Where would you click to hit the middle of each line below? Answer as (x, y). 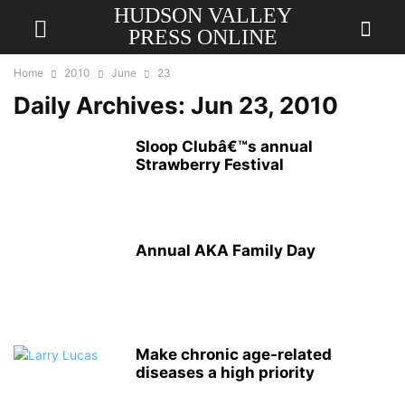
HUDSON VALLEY (202, 15)
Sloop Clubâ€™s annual (224, 146)
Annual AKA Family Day (226, 250)
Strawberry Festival (210, 165)
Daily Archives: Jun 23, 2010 (176, 105)
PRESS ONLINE (202, 37)
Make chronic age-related (234, 354)
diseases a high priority (225, 372)
